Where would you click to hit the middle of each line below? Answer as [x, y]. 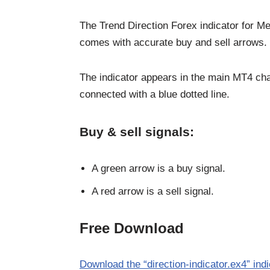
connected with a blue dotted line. [155, 94]
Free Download [132, 228]
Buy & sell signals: [137, 131]
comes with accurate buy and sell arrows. [173, 42]
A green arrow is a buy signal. [159, 168]
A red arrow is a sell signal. [153, 191]
